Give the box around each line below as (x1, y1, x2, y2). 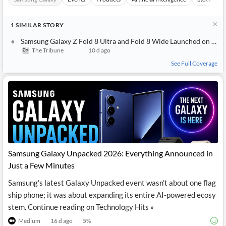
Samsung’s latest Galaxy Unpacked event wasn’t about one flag (8, 178, 216, 187)
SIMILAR (14, 21, 43, 29)
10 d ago (88, 46, 111, 54)
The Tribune (32, 46, 64, 54)
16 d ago (50, 216, 73, 224)
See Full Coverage (171, 60, 217, 67)
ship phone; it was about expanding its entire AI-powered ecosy (8, 190, 216, 199)
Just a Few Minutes (8, 160, 75, 170)
